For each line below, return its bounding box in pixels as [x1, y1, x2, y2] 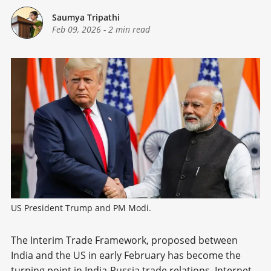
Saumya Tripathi [52, 11, 120, 23]
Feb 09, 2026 [52, 23, 101, 35]
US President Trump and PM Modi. [11, 202, 151, 214]
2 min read [108, 23, 150, 35]
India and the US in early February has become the [11, 249, 241, 263]
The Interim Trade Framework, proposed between [11, 233, 238, 247]
